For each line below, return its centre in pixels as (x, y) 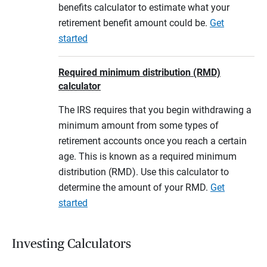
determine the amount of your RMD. (134, 187)
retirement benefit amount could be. (134, 23)
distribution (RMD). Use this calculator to (144, 172)
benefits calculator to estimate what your (144, 7)
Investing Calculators (72, 243)
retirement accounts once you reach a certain (153, 141)
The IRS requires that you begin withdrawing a (155, 110)
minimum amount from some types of (139, 125)
